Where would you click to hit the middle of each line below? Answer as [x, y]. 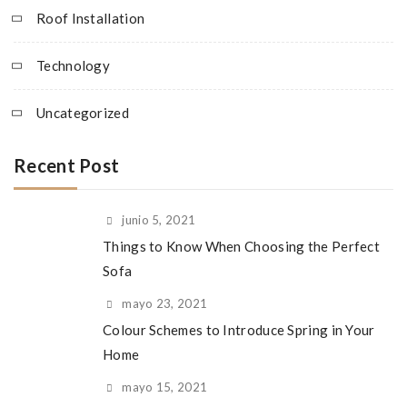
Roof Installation [91, 18]
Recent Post [67, 165]
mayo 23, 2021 [165, 303]
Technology [73, 65]
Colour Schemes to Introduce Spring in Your [239, 330]
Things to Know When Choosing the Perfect [241, 246]
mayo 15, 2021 [165, 387]
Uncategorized [83, 113]
